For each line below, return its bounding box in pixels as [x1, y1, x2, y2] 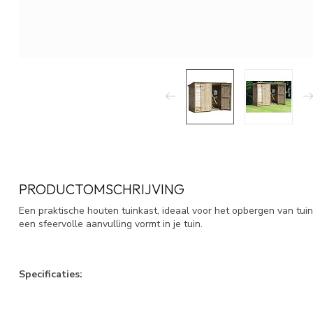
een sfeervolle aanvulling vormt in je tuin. [19, 217, 203, 231]
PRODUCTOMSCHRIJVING [19, 180, 184, 198]
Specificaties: [19, 267, 82, 281]
